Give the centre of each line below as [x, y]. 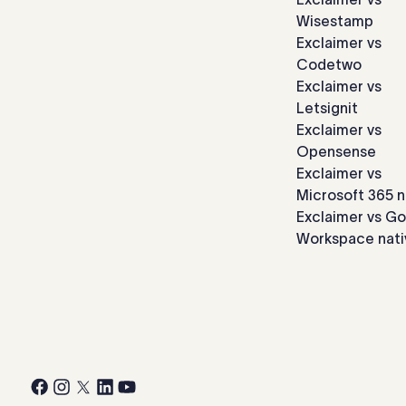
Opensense [336, 151]
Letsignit [327, 108]
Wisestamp [335, 21]
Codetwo [329, 64]
